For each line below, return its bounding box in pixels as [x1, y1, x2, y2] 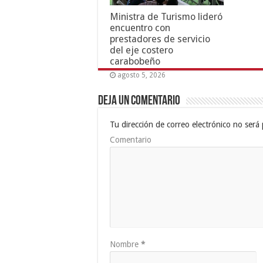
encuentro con [110, 22, 170, 33]
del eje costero [110, 44, 173, 56]
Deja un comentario [98, 94, 180, 108]
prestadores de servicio [110, 33, 210, 45]
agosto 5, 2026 [117, 70, 166, 79]
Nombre [110, 239, 141, 249]
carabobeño [110, 55, 160, 67]
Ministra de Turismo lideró [110, 11, 222, 22]
